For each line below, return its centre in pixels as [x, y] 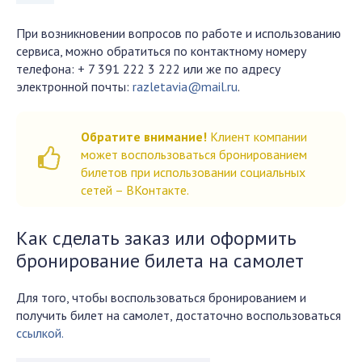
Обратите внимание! [144, 137]
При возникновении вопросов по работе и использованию [179, 33]
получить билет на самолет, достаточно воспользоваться [179, 315]
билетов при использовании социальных [193, 172]
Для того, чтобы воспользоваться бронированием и [161, 297]
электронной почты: [74, 86]
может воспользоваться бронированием [194, 154]
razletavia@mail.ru [185, 86]
